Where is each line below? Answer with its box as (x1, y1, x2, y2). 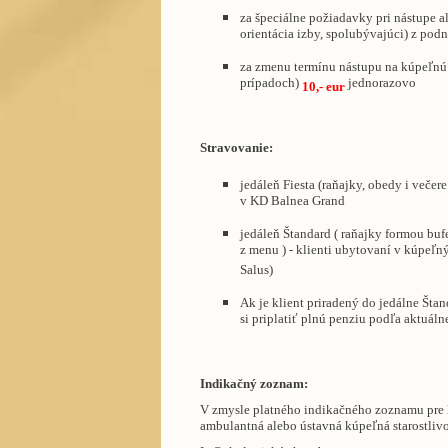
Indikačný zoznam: (199, 375, 308, 391)
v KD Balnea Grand (239, 192, 345, 213)
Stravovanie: (199, 140, 273, 156)
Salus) (239, 261, 273, 282)
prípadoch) (239, 75, 302, 96)
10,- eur (301, 79, 345, 95)
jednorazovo (347, 75, 416, 96)
